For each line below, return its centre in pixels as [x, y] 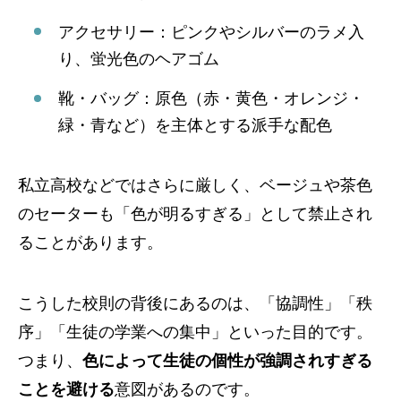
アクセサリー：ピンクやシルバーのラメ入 [211, 32]
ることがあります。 [90, 242]
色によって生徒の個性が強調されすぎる [227, 360]
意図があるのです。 [187, 389]
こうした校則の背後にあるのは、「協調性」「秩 [195, 303]
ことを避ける [66, 389]
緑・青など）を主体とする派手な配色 [195, 125]
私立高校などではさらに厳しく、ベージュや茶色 [195, 185]
